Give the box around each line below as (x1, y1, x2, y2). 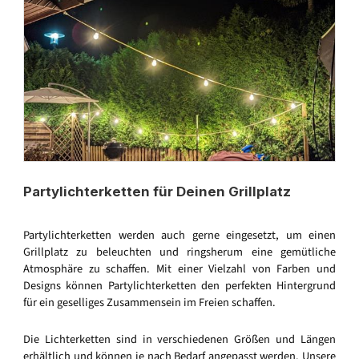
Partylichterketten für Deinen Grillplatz (23, 183, 291, 200)
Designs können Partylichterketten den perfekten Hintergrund (23, 276, 336, 294)
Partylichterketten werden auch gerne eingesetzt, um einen (23, 226, 336, 244)
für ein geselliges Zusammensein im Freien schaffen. (23, 293, 276, 311)
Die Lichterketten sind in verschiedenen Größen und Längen (23, 331, 336, 349)
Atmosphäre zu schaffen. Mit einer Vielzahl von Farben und (23, 260, 336, 277)
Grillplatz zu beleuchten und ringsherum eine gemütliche (23, 243, 336, 260)
